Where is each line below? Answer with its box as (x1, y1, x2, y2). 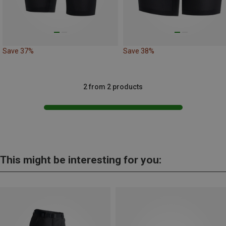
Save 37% (3, 47, 34, 55)
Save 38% (123, 47, 154, 55)
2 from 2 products (83, 83, 143, 91)
